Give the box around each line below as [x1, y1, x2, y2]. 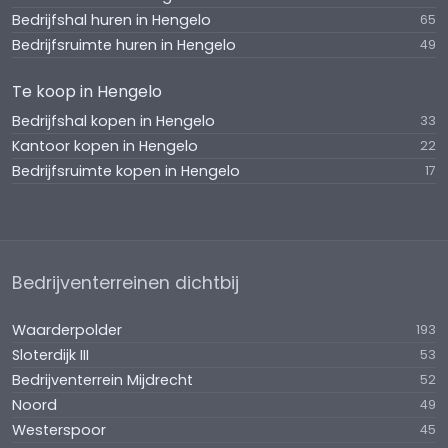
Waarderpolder [12, 320, 122, 340]
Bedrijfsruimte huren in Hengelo [12, 35, 236, 55]
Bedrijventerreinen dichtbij [12, 271, 239, 295]
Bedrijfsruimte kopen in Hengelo [12, 161, 240, 181]
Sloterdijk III [12, 345, 89, 365]
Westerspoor [12, 420, 106, 440]
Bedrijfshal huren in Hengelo [12, 10, 211, 30]
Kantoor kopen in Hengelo [12, 136, 198, 156]
